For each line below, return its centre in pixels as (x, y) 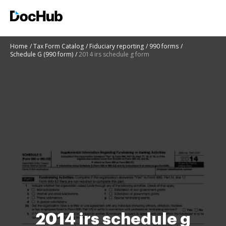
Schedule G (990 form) (42, 54)
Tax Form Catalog (59, 46)
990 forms (164, 46)
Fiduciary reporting (117, 46)
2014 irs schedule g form (114, 54)
